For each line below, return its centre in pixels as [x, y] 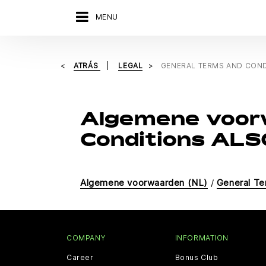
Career [80, 257]
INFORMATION [202, 238]
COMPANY [86, 238]
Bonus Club [197, 257]
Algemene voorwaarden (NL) [144, 183]
